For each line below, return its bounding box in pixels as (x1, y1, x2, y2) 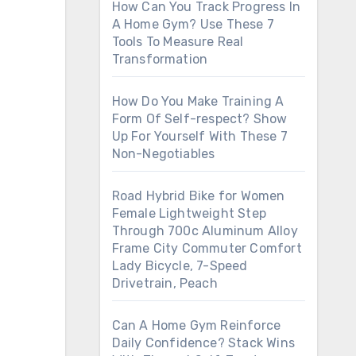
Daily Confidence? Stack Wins (111, 335, 296, 350)
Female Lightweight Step (111, 206, 267, 221)
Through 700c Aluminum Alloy (111, 223, 298, 238)
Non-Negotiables (111, 146, 215, 161)
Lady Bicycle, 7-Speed (111, 258, 248, 273)
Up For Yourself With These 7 (111, 129, 288, 144)
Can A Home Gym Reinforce (111, 318, 281, 333)
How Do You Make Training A (111, 94, 284, 109)
